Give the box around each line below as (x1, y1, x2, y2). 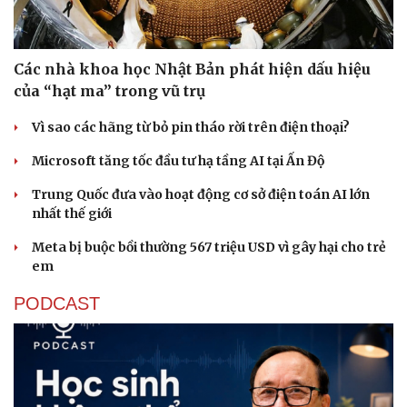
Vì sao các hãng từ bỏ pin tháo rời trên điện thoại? (32, 119, 350, 136)
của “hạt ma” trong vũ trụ (14, 82, 205, 101)
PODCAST (14, 293, 100, 314)
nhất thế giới (32, 205, 112, 223)
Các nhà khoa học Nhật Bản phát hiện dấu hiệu (14, 60, 371, 79)
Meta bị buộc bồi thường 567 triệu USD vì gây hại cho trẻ (32, 239, 386, 256)
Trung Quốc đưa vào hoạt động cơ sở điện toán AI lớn (32, 186, 370, 203)
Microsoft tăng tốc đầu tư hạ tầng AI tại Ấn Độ (32, 153, 324, 170)
